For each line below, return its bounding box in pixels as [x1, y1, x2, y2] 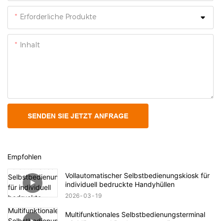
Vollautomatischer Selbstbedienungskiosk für [65, 171, 210, 180]
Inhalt [20, 40, 40, 49]
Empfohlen [7, 152, 41, 161]
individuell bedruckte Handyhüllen [65, 180, 175, 188]
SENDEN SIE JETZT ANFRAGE [28, 111, 128, 120]
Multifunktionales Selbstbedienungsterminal [65, 210, 205, 219]
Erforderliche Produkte [20, 12, 96, 21]
